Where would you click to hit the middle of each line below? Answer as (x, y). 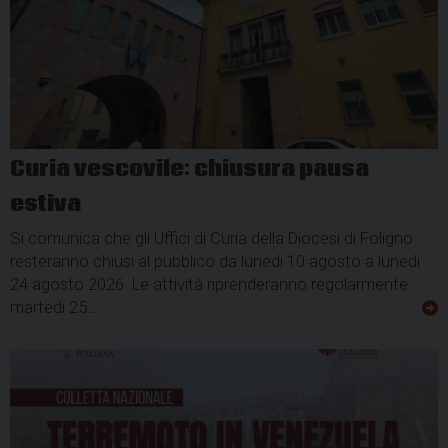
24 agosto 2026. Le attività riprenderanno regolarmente (209, 283)
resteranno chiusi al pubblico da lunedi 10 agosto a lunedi (215, 260)
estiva (45, 204)
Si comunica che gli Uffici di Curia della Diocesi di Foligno (211, 237)
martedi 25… (54, 306)
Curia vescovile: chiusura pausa (189, 169)
